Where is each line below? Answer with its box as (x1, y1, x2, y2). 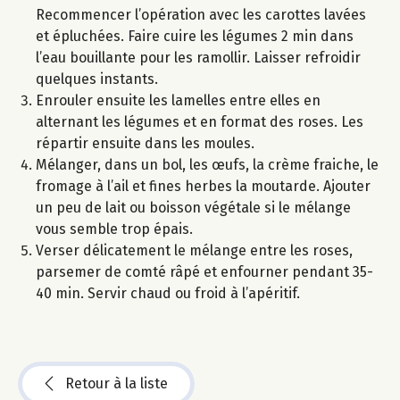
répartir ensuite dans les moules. (36, 134, 254, 152)
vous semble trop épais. (36, 220, 193, 237)
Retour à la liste (65, 374, 168, 392)
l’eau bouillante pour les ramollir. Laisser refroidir (36, 48, 361, 66)
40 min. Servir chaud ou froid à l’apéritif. (36, 284, 300, 302)
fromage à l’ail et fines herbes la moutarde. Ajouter (36, 177, 371, 195)
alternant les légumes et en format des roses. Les (36, 112, 363, 130)
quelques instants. (36, 70, 158, 87)
